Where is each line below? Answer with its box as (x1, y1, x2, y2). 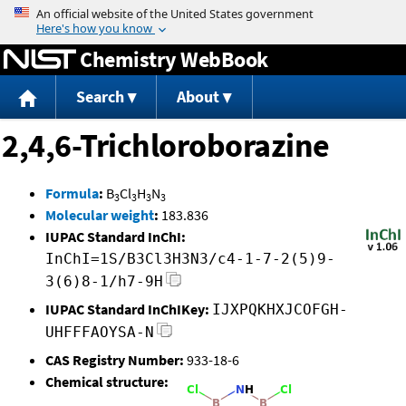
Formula (45, 184, 99, 203)
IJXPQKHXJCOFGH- (212, 301, 348, 319)
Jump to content (152, 4, 254, 22)
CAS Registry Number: (45, 351, 184, 370)
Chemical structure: (45, 372, 169, 391)
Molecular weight (45, 206, 154, 225)
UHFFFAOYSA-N (45, 324, 154, 342)
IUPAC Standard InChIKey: (45, 300, 209, 319)
